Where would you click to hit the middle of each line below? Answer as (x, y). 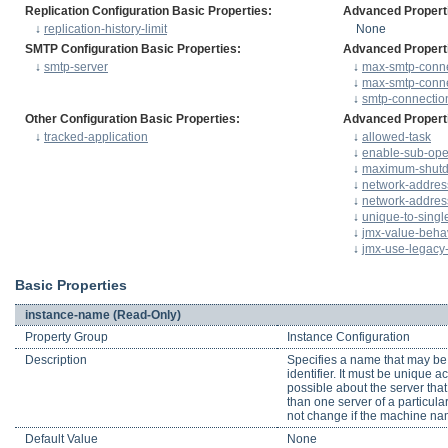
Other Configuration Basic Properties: (132, 118)
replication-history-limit (105, 28)
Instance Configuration (348, 337)
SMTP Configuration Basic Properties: (133, 48)
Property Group (66, 337)
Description (56, 360)
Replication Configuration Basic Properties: (148, 10)
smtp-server (76, 66)
